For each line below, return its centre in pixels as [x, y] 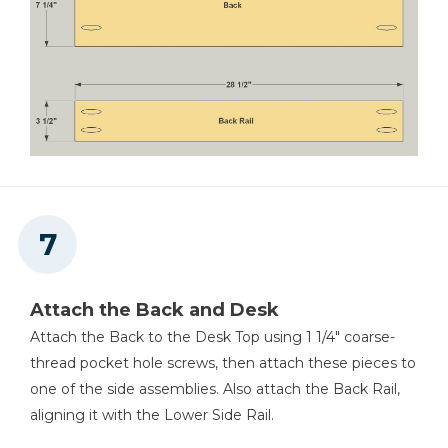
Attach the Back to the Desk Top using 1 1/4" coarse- [212, 336]
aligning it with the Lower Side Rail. [152, 414]
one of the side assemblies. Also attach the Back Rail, [215, 388]
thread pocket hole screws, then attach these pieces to [223, 362]
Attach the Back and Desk [154, 309]
